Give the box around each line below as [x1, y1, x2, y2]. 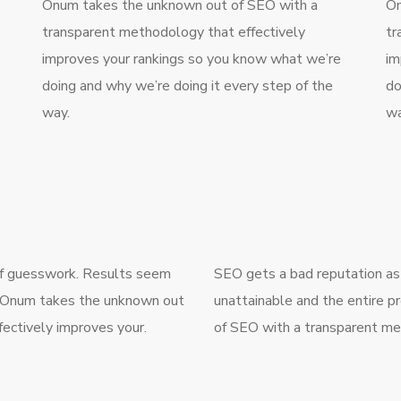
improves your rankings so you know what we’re [42, 48, 342, 69]
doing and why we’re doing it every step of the [42, 75, 334, 96]
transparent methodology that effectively [42, 21, 306, 42]
